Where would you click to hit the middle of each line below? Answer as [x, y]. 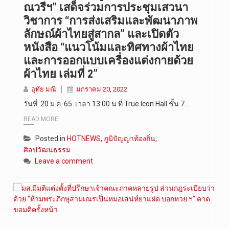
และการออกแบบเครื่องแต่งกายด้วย [108, 60]
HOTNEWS [84, 139]
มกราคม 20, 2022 [102, 89]
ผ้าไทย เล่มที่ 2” [61, 74]
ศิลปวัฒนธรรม [47, 150]
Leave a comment [64, 161]
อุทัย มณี [44, 89]
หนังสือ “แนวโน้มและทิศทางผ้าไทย [109, 47]
